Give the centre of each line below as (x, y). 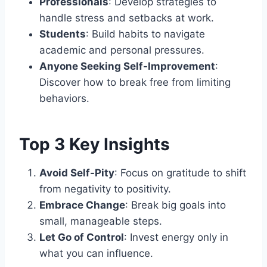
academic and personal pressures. (122, 50)
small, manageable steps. (101, 221)
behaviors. (64, 98)
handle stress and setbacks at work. (127, 18)
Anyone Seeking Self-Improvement (127, 66)
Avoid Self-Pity (77, 173)
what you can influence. (96, 253)
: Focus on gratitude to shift (180, 173)
